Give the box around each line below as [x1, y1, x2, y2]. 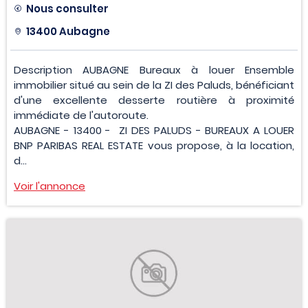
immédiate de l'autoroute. [14, 108, 148, 123]
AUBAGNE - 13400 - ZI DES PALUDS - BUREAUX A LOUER [14, 123, 294, 138]
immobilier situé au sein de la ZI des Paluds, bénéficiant [14, 78, 294, 93]
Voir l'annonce [14, 179, 85, 194]
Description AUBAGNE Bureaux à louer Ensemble [14, 63, 294, 78]
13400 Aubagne [26, 24, 110, 39]
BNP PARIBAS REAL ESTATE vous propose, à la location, [14, 138, 294, 153]
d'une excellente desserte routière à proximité [14, 93, 294, 108]
